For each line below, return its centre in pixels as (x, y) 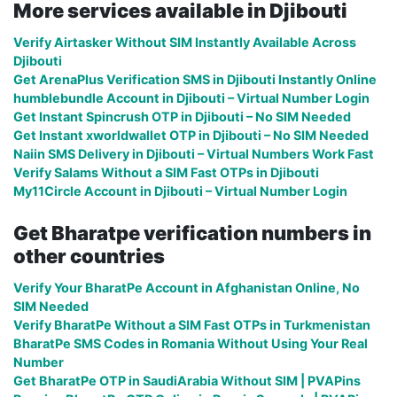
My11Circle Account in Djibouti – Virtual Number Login (180, 191)
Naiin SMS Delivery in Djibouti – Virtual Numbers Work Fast (194, 153)
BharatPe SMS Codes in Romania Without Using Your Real (191, 343)
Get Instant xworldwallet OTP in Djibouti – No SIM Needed (191, 135)
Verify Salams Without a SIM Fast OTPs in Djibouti (166, 172)
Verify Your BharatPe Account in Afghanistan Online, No (187, 287)
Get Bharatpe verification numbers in (192, 233)
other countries (89, 256)
